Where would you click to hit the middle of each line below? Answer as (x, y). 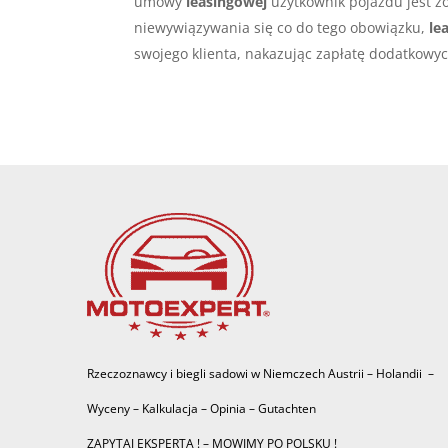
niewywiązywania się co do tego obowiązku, (282, 28)
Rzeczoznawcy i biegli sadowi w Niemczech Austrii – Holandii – (260, 373)
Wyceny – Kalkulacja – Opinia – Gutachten (201, 408)
